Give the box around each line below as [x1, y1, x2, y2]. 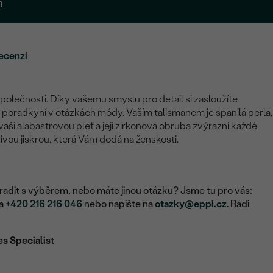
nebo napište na [82, 198, 155, 210]
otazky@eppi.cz [155, 198, 227, 210]
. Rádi [227, 198, 250, 210]
